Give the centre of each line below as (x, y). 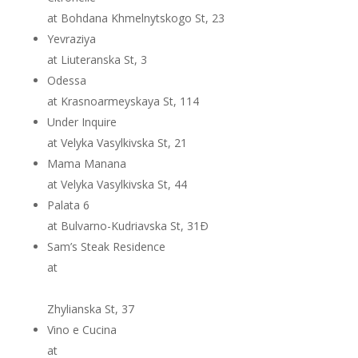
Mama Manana (86, 163)
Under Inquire (82, 122)
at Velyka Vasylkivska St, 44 (117, 184)
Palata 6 (68, 205)
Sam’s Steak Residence (106, 247)
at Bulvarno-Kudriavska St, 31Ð (127, 226)
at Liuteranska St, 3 (97, 60)
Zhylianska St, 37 (90, 309)
